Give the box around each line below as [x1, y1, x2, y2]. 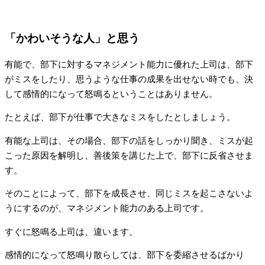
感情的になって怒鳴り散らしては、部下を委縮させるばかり [5, 250, 244, 260]
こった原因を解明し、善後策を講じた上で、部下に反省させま [5, 150, 253, 160]
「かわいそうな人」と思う [5, 32, 140, 45]
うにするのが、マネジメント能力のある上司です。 [5, 203, 209, 214]
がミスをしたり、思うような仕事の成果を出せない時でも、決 [5, 74, 253, 84]
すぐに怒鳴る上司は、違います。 [5, 227, 138, 237]
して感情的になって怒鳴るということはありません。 [5, 89, 218, 99]
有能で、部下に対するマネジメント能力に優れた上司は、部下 [5, 59, 253, 69]
